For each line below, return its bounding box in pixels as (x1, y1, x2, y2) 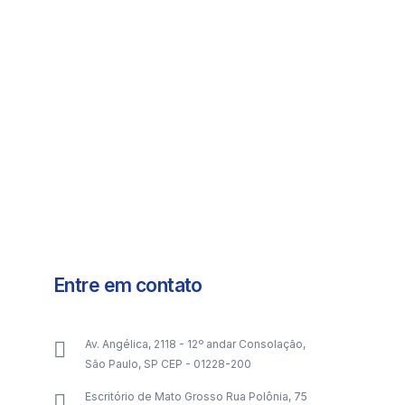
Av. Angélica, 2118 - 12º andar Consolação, (84, 337, 306, 351)
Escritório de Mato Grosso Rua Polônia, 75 (84, 390, 307, 403)
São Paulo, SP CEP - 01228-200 (84, 357, 251, 371)
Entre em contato (52, 274, 202, 297)
